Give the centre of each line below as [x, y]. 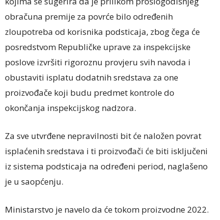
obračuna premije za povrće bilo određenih [89, 17]
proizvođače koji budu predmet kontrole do [90, 93]
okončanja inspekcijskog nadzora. [70, 108]
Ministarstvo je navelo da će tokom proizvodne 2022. [107, 210]
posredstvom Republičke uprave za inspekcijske [98, 47]
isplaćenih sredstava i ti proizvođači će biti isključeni [106, 151]
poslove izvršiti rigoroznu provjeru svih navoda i [98, 62]
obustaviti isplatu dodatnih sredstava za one [92, 78]
